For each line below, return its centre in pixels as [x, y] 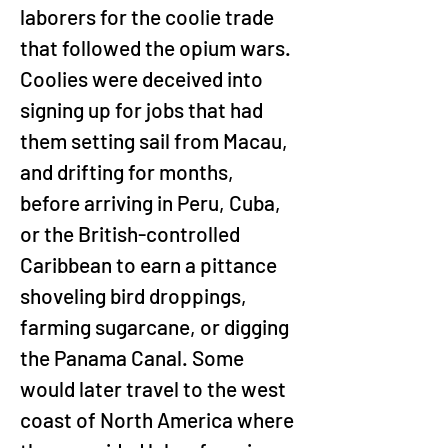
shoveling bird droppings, [135, 295]
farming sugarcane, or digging [156, 326]
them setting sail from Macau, [156, 140]
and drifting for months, [129, 171]
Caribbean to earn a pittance [150, 264]
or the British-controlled [132, 233]
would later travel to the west [155, 388]
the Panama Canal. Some [134, 357]
